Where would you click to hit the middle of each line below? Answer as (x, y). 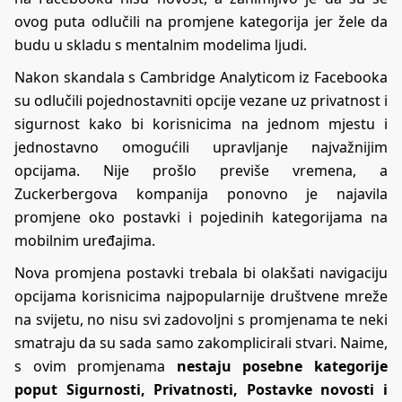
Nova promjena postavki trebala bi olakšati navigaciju (201, 272)
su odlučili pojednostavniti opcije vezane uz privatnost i (201, 100)
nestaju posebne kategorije (277, 366)
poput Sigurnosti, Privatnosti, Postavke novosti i (201, 389)
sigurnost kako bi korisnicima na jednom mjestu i (201, 123)
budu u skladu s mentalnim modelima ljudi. (161, 44)
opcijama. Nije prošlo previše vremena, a (201, 170)
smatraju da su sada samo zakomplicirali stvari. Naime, (201, 342)
